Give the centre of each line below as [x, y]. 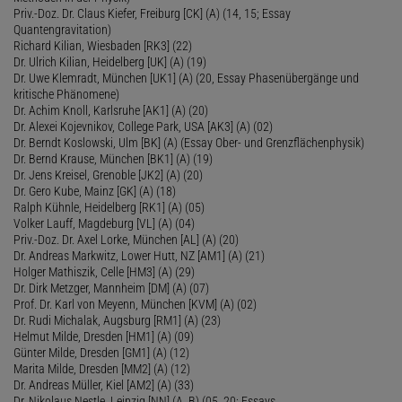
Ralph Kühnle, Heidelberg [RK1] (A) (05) [109, 207]
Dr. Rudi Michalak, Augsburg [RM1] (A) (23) [117, 320]
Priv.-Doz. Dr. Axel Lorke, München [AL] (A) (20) [126, 239]
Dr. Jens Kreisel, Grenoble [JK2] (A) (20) [108, 175]
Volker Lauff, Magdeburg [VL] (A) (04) [104, 223]
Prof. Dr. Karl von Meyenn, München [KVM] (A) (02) [135, 304]
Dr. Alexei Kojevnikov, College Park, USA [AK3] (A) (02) [143, 126]
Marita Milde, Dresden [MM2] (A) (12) [102, 368]
